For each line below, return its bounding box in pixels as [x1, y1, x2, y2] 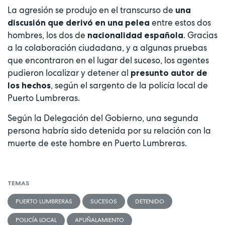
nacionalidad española [85, 30, 183, 41]
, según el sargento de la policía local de [51, 80, 208, 91]
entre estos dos [152, 17, 211, 29]
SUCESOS [90, 197, 117, 205]
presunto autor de [131, 68, 207, 78]
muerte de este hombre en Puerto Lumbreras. [8, 138, 187, 149]
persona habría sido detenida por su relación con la [8, 125, 211, 137]
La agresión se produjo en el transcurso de [8, 5, 173, 16]
